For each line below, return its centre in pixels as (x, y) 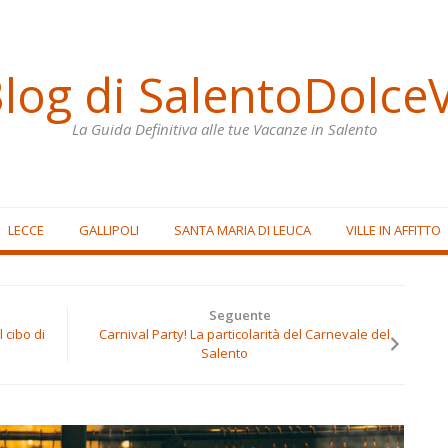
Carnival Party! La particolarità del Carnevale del (245, 333)
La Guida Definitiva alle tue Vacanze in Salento (224, 128)
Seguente (239, 314)
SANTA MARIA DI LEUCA (242, 229)
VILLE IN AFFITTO (393, 229)
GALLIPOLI (108, 229)
